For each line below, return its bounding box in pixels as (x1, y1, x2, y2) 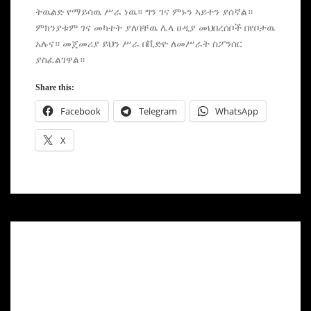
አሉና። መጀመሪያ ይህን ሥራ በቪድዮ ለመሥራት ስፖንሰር (35, 38, 242, 50)
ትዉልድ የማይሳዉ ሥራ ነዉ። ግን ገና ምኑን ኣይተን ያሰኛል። (35, 6, 253, 18)
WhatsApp (215, 105, 258, 118)
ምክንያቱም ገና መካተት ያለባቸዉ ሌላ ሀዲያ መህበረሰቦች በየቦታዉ (35, 22, 275, 34)
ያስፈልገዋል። (35, 54, 85, 66)
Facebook (60, 105, 101, 118)
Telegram (138, 105, 177, 118)
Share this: (35, 83, 74, 93)
